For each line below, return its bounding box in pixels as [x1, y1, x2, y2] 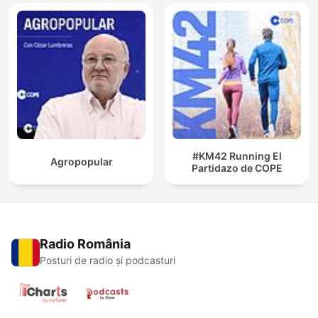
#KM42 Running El [192, 149, 282, 162]
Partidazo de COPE [191, 161, 283, 174]
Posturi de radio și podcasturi [40, 254, 175, 267]
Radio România [40, 236, 131, 252]
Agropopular [50, 155, 113, 168]
